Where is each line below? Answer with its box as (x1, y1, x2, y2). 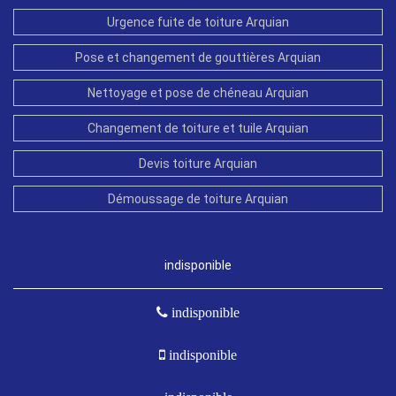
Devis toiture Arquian (139, 156, 257, 171)
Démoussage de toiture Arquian (108, 191, 288, 206)
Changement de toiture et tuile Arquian (88, 120, 308, 135)
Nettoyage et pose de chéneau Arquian (88, 85, 308, 100)
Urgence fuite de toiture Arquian (107, 14, 289, 29)
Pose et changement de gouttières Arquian (75, 49, 321, 65)
